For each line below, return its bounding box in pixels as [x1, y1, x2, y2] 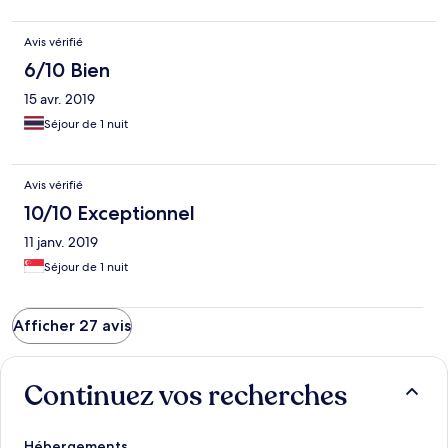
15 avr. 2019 [24, 90, 95, 109]
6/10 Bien [24, 58, 110, 83]
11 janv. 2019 [24, 233, 98, 252]
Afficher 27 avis [13, 316, 131, 336]
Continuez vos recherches [24, 377, 347, 416]
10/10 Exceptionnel [24, 201, 195, 226]
